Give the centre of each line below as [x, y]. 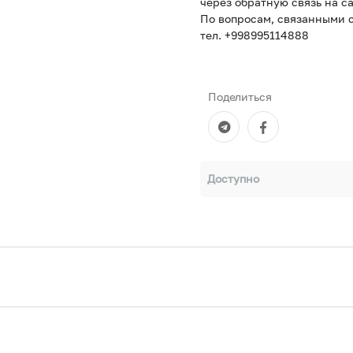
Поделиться [240, 97]
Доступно [233, 178]
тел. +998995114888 [255, 35]
